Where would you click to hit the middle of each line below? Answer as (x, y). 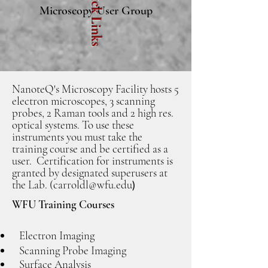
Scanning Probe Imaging (69, 250)
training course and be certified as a (90, 149)
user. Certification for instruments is (92, 161)
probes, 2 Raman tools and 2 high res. (93, 113)
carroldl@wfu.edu (93, 185)
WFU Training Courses (63, 204)
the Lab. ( (33, 185)
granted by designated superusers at (90, 173)
